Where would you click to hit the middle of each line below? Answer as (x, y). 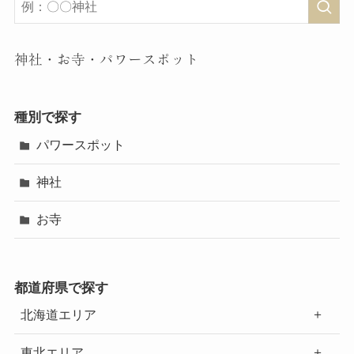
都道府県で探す (61, 287)
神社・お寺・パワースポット (106, 59)
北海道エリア (58, 314)
